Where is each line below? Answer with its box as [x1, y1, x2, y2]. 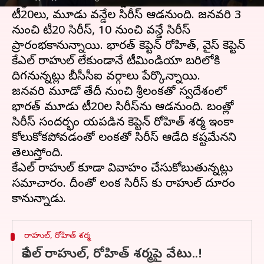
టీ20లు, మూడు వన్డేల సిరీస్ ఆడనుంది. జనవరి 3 [12, 8, 241, 24]
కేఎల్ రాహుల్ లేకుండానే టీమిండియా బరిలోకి [12, 54, 220, 70]
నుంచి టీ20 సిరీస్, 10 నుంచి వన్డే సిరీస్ [12, 24, 190, 39]
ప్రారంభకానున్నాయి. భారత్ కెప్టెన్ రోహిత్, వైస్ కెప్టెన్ [12, 39, 245, 55]
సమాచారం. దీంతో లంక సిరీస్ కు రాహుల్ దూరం [12, 177, 235, 193]
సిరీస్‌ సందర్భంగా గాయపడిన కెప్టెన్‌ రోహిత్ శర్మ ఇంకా [12, 115, 233, 131]
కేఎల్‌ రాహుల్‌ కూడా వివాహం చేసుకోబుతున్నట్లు [12, 161, 233, 177]
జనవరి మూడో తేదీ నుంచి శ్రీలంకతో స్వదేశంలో [12, 85, 227, 101]
